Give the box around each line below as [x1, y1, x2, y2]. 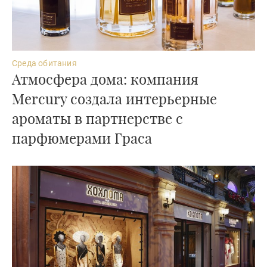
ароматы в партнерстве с [12, 108, 183, 128]
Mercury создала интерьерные [12, 88, 217, 108]
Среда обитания [12, 58, 77, 68]
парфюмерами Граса [12, 128, 152, 147]
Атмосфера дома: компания [12, 69, 198, 88]
